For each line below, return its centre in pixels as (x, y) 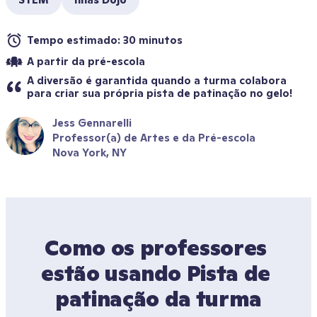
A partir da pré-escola (86, 61)
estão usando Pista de (156, 273)
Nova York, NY (90, 152)
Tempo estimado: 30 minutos (105, 40)
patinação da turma (158, 299)
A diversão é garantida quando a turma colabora (157, 80)
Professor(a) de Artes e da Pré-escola (154, 138)
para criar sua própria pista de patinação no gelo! (160, 93)
